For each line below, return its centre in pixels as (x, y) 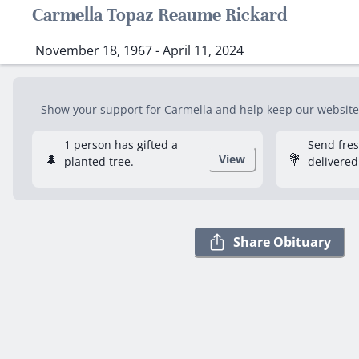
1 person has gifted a (121, 145)
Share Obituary (282, 242)
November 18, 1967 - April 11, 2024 (139, 51)
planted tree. (99, 161)
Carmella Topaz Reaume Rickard (160, 15)
